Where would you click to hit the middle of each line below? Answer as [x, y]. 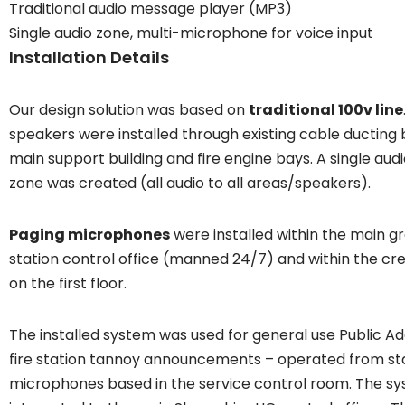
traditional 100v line [326, 110]
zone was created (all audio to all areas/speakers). [190, 184]
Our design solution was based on [129, 110]
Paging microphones [89, 235]
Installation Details [89, 58]
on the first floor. [68, 284]
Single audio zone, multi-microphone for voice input [191, 33]
